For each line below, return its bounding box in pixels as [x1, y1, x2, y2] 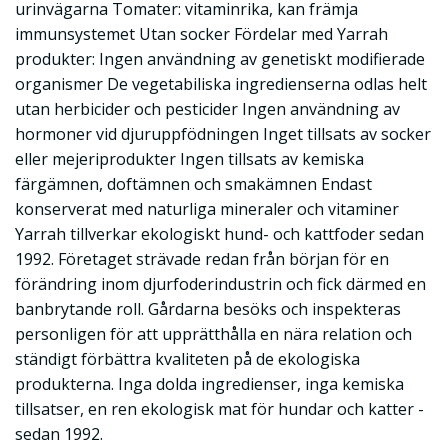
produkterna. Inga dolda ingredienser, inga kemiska [15, 373, 404, 395]
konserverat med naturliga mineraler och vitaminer [15, 198, 399, 220]
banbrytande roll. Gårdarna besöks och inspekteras [15, 298, 401, 320]
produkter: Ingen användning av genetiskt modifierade [15, 48, 425, 70]
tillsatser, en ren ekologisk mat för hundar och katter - [15, 398, 424, 420]
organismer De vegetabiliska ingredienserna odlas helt [15, 73, 427, 95]
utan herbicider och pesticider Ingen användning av [15, 98, 400, 120]
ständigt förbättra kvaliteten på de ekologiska [15, 348, 360, 370]
